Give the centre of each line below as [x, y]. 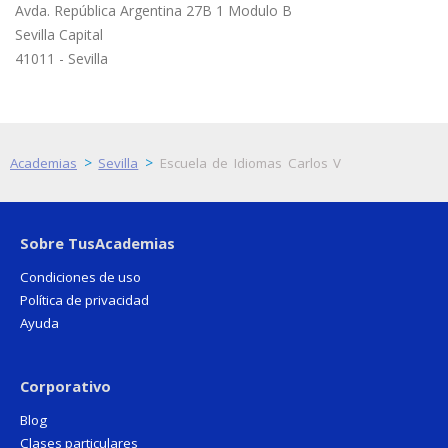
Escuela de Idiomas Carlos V [250, 162]
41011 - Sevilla [61, 58]
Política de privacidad [84, 299]
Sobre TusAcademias [97, 242]
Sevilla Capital [59, 34]
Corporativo [65, 385]
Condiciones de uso [80, 276]
